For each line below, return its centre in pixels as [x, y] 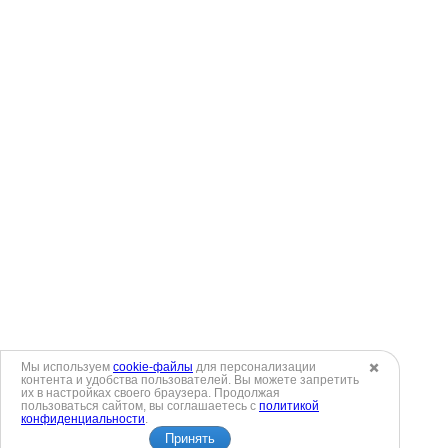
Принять [190, 438]
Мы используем [67, 367]
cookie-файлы [153, 367]
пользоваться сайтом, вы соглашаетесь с [140, 406]
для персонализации [254, 367]
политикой [289, 406]
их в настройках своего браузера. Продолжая [150, 393]
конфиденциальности [83, 419]
